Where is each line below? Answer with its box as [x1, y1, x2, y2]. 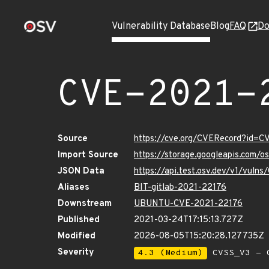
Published [58, 214, 100, 226]
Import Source [58, 150, 118, 161]
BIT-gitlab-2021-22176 [134, 182, 226, 193]
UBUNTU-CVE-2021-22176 [134, 198, 243, 210]
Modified [58, 231, 95, 242]
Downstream [58, 198, 112, 210]
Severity [58, 247, 94, 258]
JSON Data [58, 166, 104, 177]
